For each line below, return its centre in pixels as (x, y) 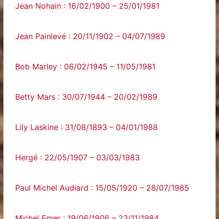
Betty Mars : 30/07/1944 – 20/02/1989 (87, 97)
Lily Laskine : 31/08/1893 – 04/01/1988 (87, 127)
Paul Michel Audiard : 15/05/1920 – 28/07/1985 (102, 188)
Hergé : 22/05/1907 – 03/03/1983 (78, 157)
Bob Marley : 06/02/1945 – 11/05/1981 (86, 66)
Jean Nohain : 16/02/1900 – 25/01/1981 (88, 6)
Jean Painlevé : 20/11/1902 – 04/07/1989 (90, 36)
